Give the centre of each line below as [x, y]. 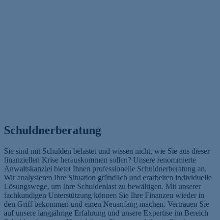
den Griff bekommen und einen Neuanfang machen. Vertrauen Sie [107, 204]
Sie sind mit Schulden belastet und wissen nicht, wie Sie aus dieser [107, 151]
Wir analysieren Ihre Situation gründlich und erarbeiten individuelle [108, 178]
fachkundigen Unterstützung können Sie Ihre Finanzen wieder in [104, 195]
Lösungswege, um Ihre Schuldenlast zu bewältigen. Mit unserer [102, 187]
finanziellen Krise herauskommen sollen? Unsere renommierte [100, 160]
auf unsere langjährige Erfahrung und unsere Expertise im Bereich [106, 213]
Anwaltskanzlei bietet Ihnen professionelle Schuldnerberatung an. [105, 169]
